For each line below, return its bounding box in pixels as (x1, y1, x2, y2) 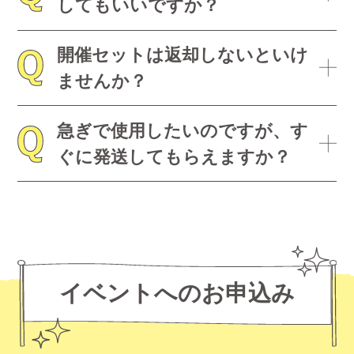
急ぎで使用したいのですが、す (56, 120, 308, 141)
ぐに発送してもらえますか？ (56, 146, 291, 167)
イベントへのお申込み (59, 280, 295, 307)
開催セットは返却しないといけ (56, 45, 308, 66)
